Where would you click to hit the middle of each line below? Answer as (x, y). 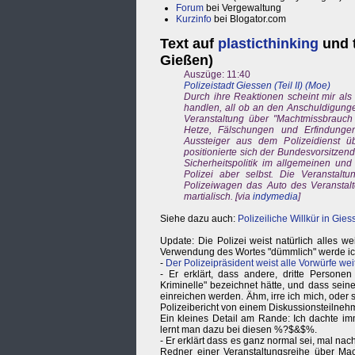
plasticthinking (268, 44)
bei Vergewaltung (242, 8)
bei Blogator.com (249, 19)
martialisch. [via (218, 197)
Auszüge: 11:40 (217, 75)
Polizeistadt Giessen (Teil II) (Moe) (257, 86)
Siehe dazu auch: (199, 219)
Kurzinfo (194, 19)
